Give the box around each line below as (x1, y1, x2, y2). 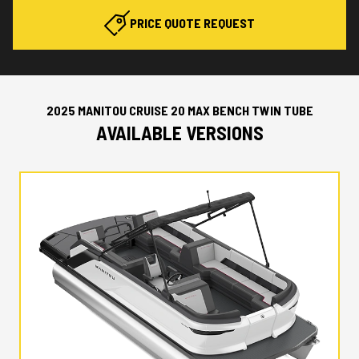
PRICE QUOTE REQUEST (130, 14, 255, 30)
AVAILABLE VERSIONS (95, 120, 264, 144)
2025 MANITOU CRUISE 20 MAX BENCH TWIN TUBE (46, 102, 313, 118)
